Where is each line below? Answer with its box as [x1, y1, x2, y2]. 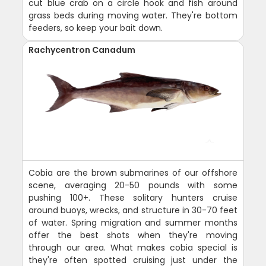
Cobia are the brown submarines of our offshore [28, 166, 237, 179]
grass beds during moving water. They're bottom [28, 9, 237, 21]
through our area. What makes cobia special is [28, 241, 237, 254]
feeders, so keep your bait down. [28, 21, 163, 34]
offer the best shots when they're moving [28, 229, 237, 241]
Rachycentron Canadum [28, 43, 136, 56]
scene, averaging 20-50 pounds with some [28, 179, 237, 191]
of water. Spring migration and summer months [28, 216, 237, 229]
